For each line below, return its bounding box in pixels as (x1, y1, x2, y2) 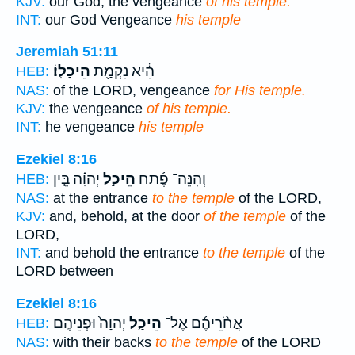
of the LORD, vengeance (49, 82, 214, 99)
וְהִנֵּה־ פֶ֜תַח (136, 170, 206, 189)
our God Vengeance (41, 11, 176, 28)
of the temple (204, 208, 286, 225)
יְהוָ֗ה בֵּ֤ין (53, 170, 100, 189)
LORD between (16, 263, 113, 280)
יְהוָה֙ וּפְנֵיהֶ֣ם (53, 314, 126, 332)
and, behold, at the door (45, 208, 204, 225)
